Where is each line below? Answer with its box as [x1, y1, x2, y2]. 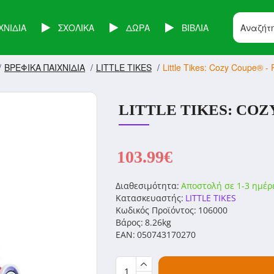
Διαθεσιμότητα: [115, 180, 179, 191]
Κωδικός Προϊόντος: [115, 204, 196, 216]
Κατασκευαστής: [115, 192, 183, 204]
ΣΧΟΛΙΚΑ [58, 21, 95, 34]
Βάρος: [115, 217, 143, 228]
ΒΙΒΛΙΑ [182, 21, 209, 34]
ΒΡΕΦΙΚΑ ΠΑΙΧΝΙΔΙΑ [4, 61, 85, 73]
